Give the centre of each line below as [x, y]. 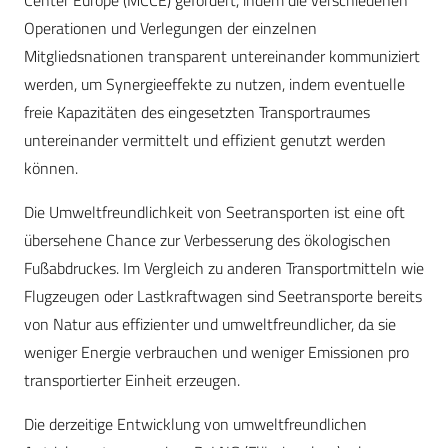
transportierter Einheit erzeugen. [132, 380]
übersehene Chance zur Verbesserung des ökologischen [207, 240]
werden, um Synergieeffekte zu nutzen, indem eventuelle [214, 84]
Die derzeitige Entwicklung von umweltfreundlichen [195, 424]
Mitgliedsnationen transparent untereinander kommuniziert [222, 56]
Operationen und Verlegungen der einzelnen [170, 28]
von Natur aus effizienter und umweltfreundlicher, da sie [210, 324]
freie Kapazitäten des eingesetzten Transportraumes [197, 112]
